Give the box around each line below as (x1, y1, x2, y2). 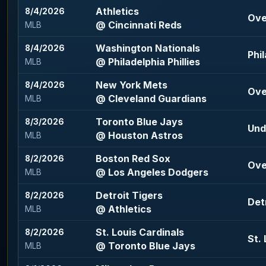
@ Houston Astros (96, 129, 183, 142)
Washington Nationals (96, 42, 201, 55)
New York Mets (96, 79, 168, 91)
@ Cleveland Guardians (96, 93, 207, 105)
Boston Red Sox (96, 153, 171, 165)
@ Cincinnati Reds (96, 19, 182, 31)
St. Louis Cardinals (96, 226, 185, 239)
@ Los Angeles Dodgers (96, 166, 209, 179)
